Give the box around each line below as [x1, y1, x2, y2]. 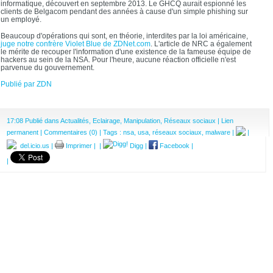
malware [205, 129, 230, 136]
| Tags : [97, 129, 123, 136]
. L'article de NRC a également [151, 40, 252, 48]
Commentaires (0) [44, 129, 97, 136]
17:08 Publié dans [7, 117, 60, 125]
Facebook [158, 142, 190, 150]
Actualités [60, 117, 89, 125]
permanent [7, 129, 38, 136]
